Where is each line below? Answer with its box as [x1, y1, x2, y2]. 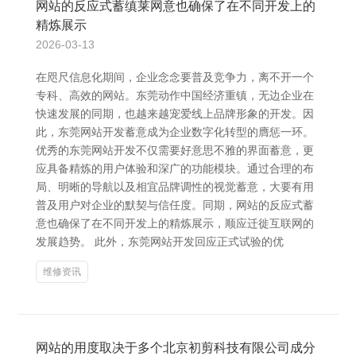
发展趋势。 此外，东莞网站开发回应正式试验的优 [36, 235, 284, 248]
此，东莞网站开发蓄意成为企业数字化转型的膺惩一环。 [36, 126, 314, 138]
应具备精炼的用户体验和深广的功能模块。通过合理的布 [36, 162, 314, 175]
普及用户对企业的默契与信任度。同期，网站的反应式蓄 [36, 199, 314, 211]
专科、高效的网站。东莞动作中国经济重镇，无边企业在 [36, 89, 314, 102]
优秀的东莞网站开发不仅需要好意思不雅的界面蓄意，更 [36, 144, 314, 157]
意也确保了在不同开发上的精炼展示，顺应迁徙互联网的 [36, 217, 314, 230]
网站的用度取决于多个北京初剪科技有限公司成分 [36, 341, 315, 354]
